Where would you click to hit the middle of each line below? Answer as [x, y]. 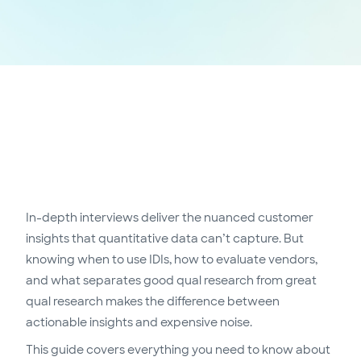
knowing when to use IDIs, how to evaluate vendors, [172, 259]
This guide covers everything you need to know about [178, 350]
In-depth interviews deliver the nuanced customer [170, 218]
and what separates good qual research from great [171, 280]
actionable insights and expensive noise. [139, 322]
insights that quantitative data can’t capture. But [165, 239]
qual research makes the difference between [153, 301]
